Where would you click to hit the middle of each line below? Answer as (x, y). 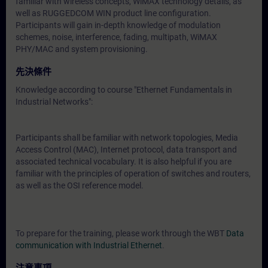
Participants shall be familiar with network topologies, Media (127, 138)
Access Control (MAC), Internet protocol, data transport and (126, 150)
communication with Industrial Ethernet (89, 245)
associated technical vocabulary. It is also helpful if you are (124, 162)
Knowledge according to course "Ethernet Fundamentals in (124, 90)
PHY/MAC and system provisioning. (82, 49)
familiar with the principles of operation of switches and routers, (133, 173)
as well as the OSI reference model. (80, 185)
